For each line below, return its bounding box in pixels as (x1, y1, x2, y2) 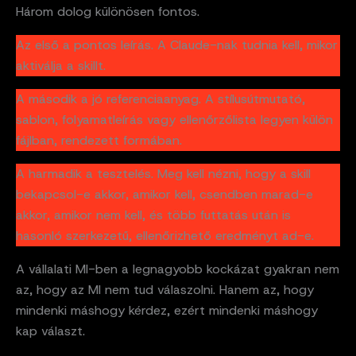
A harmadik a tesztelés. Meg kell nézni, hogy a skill (16, 165, 311, 183)
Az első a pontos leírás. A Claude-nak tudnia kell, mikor (16, 37, 338, 54)
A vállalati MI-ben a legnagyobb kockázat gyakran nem (16, 261, 339, 278)
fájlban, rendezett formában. (16, 132, 182, 149)
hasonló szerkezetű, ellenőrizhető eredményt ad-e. (16, 227, 314, 245)
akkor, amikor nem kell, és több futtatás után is (16, 207, 291, 224)
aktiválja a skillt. (16, 57, 106, 75)
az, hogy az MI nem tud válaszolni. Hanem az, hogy (16, 281, 314, 299)
